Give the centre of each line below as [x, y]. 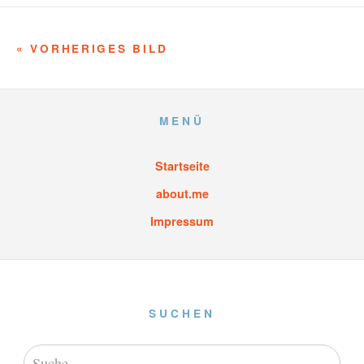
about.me [182, 193]
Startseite [182, 166]
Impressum [182, 221]
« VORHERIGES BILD [92, 48]
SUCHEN [182, 313]
